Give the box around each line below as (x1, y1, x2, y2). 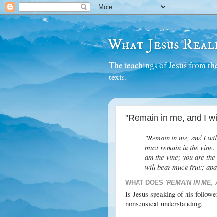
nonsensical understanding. (125, 199, 202, 209)
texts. (108, 71, 127, 82)
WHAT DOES (125, 178, 165, 186)
